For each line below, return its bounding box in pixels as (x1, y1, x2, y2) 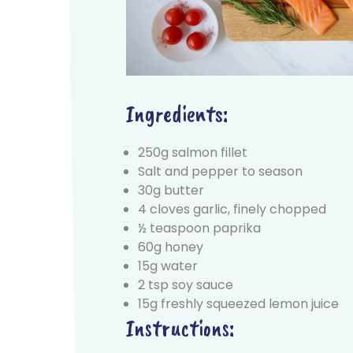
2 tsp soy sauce (137, 275, 233, 294)
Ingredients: (125, 98, 228, 128)
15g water (137, 256, 198, 275)
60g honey (137, 237, 203, 256)
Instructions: (125, 312, 234, 343)
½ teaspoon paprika (137, 218, 261, 237)
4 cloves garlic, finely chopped (137, 199, 326, 218)
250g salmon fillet (137, 143, 247, 162)
